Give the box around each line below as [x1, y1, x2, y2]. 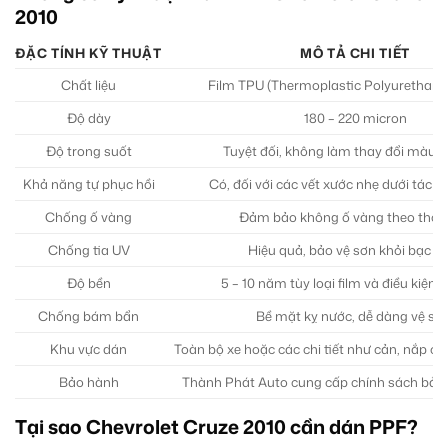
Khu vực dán [50, 340, 127, 359]
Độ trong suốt [45, 142, 132, 161]
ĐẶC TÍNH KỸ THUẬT [15, 44, 162, 63]
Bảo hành [58, 373, 119, 392]
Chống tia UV [47, 241, 130, 260]
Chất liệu [61, 76, 116, 95]
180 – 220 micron [303, 109, 407, 128]
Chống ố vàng [45, 208, 132, 227]
